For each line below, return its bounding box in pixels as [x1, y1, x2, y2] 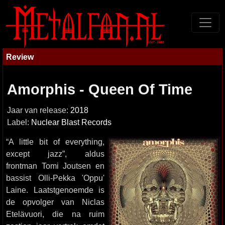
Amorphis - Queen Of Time [7, 81, 192, 97]
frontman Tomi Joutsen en [6, 161, 104, 170]
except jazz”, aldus [6, 149, 104, 158]
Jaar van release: [7, 106, 70, 115]
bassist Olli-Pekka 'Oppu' [6, 173, 104, 182]
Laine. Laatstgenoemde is [6, 185, 104, 194]
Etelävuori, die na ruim [6, 209, 104, 218]
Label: [7, 118, 31, 127]
